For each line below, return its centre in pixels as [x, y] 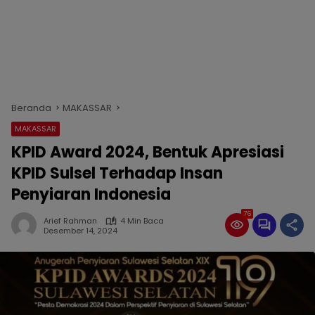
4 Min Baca [142, 221]
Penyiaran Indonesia [91, 194]
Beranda [31, 108]
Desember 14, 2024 [81, 230]
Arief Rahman [70, 221]
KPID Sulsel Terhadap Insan [117, 173]
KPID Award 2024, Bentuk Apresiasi [148, 152]
